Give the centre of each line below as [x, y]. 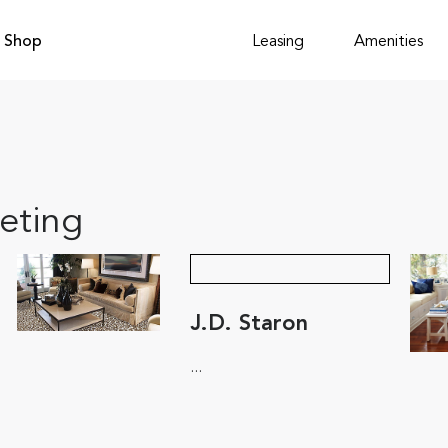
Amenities [388, 42]
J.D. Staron [248, 324]
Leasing [278, 42]
